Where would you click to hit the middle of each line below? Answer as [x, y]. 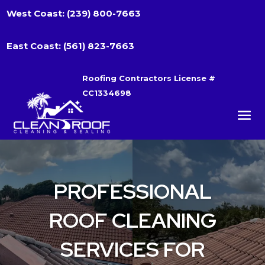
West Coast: [37, 13]
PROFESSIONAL [132, 192]
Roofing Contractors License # [148, 78]
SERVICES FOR [132, 250]
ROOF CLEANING [132, 221]
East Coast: [35, 46]
